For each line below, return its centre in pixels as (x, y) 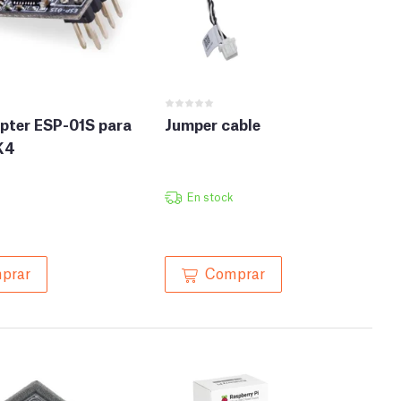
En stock (209, 197)
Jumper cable (213, 124)
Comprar (235, 273)
